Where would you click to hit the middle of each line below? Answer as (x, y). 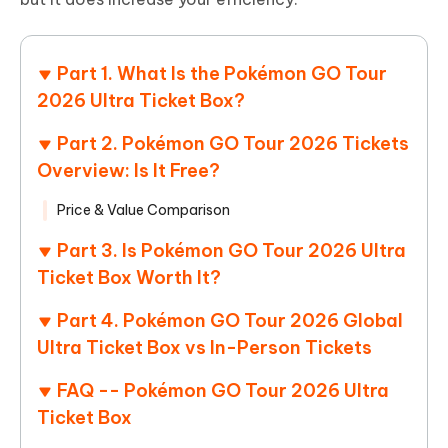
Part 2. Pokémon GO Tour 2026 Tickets (233, 143)
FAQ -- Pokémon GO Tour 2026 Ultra (223, 390)
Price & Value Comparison (143, 209)
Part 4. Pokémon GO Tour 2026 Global (230, 320)
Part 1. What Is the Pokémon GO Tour (222, 73)
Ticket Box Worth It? (129, 277)
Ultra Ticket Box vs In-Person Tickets (204, 347)
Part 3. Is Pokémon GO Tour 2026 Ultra (231, 250)
